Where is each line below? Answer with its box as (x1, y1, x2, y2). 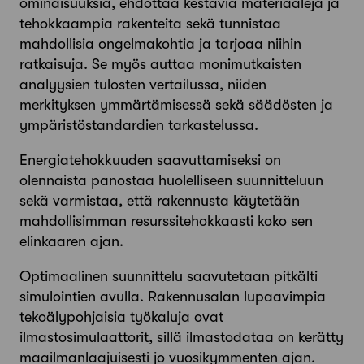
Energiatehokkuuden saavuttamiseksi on (19, 152, 281, 169)
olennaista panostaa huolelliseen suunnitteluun (19, 172, 323, 189)
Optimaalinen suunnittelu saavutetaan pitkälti (19, 268, 318, 285)
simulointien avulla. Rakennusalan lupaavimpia (19, 288, 326, 305)
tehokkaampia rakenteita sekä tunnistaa (19, 15, 281, 32)
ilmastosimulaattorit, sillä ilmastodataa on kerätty (19, 329, 344, 346)
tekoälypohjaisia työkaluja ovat (19, 309, 223, 326)
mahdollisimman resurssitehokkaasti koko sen (19, 213, 313, 230)
